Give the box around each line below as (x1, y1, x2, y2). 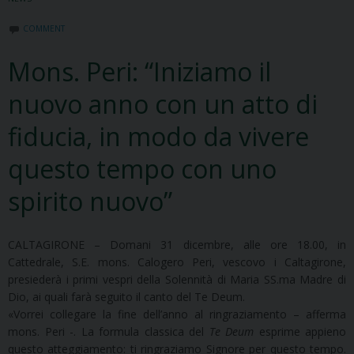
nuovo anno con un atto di (8, 87, 318, 122)
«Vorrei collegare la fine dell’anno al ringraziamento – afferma (8, 307, 346, 322)
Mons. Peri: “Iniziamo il (8, 55, 271, 89)
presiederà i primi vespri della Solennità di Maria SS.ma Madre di (8, 272, 346, 288)
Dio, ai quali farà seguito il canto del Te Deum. (8, 289, 245, 305)
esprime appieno (254, 324, 346, 340)
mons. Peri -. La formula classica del (8, 324, 209, 340)
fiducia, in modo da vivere (8, 119, 309, 154)
